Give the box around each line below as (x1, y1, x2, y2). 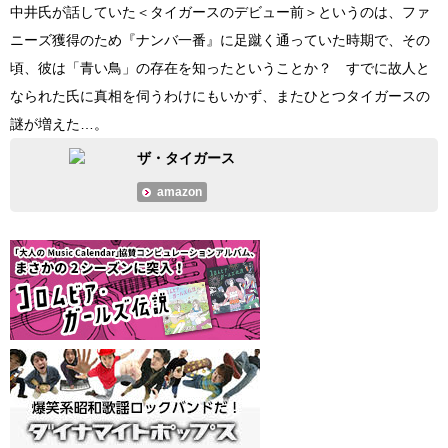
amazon (157, 185, 203, 200)
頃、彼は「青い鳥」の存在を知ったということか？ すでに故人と (10, 60, 430, 77)
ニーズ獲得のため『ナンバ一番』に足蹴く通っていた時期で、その (10, 32, 430, 49)
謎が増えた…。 (10, 116, 108, 133)
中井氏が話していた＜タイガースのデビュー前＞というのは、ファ (10, 4, 430, 21)
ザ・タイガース (137, 150, 236, 167)
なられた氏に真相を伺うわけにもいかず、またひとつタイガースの (10, 88, 430, 105)
